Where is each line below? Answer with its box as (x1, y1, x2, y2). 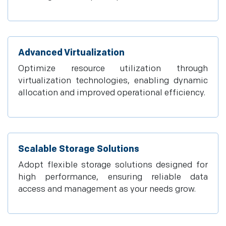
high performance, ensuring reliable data (18, 172, 208, 182)
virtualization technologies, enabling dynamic (18, 76, 208, 86)
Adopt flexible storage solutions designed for (18, 160, 208, 170)
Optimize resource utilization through (18, 64, 208, 74)
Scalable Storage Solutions (18, 144, 139, 154)
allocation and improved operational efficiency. (18, 88, 205, 98)
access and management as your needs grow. (18, 184, 196, 194)
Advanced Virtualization (18, 47, 125, 58)
